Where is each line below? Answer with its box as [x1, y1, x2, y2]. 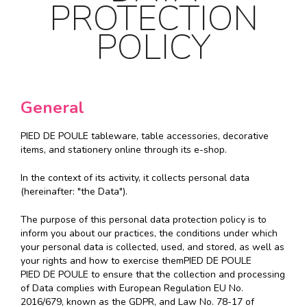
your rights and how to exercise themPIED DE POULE [21, 254, 251, 268]
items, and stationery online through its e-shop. [21, 143, 227, 157]
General [21, 97, 84, 119]
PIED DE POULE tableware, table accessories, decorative [21, 130, 269, 143]
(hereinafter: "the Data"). [21, 185, 127, 199]
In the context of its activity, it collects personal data [21, 171, 249, 185]
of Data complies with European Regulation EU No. [21, 282, 243, 295]
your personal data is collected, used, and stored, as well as [21, 241, 284, 254]
